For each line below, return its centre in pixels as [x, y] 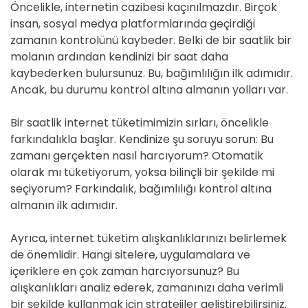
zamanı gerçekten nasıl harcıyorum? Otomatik [137, 156]
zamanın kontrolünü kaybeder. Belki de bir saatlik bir [151, 40]
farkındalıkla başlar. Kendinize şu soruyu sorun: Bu [142, 139]
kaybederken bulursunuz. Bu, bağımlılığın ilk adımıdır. [152, 73]
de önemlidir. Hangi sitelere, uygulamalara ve [130, 255]
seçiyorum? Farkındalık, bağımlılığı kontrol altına [141, 189]
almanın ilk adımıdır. [64, 205]
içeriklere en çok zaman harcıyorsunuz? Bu [125, 271]
